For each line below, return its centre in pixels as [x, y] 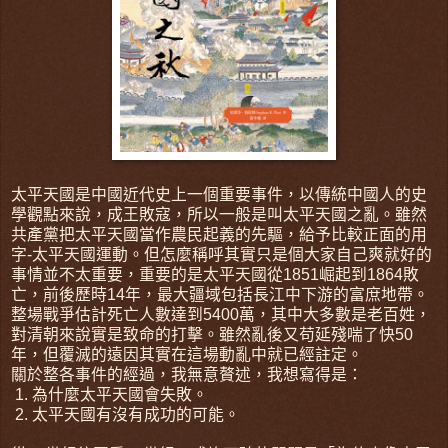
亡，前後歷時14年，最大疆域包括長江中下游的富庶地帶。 [220, 294]
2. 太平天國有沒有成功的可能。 [125, 414]
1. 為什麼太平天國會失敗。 [109, 394]
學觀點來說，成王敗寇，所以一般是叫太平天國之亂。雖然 [219, 214]
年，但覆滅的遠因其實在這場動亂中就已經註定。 [187, 354]
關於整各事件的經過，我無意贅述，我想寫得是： [187, 374]
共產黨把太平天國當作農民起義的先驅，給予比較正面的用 [219, 234]
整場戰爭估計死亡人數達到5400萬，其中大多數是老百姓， [221, 314]
